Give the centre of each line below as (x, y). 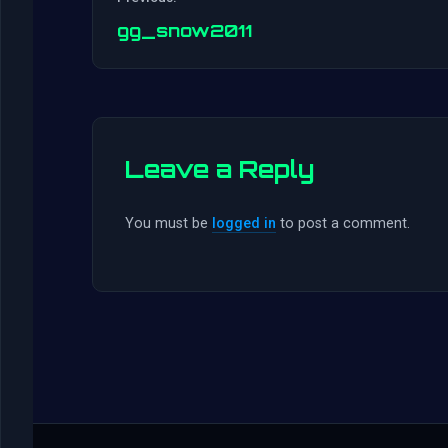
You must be (168, 224)
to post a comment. (343, 224)
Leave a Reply (219, 169)
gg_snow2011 (184, 30)
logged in (244, 224)
